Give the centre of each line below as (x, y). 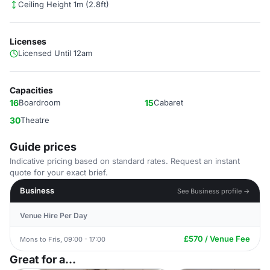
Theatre (35, 120)
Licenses (28, 41)
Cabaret (168, 102)
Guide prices (43, 147)
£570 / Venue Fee (217, 239)
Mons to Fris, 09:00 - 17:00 (63, 239)
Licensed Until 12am (55, 53)
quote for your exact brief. (59, 172)
